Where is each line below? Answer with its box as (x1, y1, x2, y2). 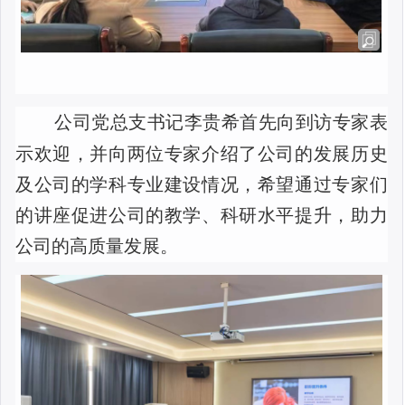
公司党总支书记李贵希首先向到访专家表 (54, 112, 388, 133)
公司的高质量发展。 (15, 236, 178, 257)
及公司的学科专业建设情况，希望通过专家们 (15, 174, 388, 195)
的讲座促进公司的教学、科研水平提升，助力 (15, 205, 388, 226)
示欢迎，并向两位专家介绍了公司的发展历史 (15, 144, 388, 165)
